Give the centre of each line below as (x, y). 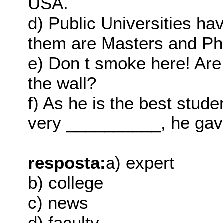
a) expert (140, 163)
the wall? (62, 83)
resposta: (67, 163)
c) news (58, 203)
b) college (66, 183)
